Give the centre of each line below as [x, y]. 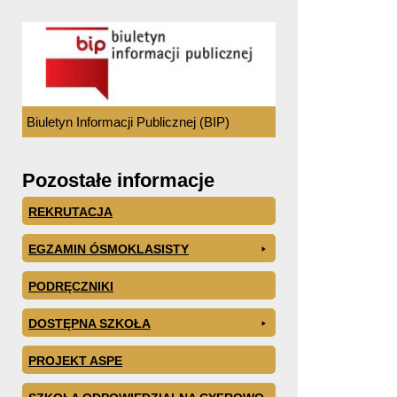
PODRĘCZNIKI [71, 286]
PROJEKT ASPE [75, 360]
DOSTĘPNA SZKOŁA [90, 323]
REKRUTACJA [70, 211]
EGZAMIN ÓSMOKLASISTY [109, 249]
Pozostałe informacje [118, 180]
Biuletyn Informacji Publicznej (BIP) [128, 121]
